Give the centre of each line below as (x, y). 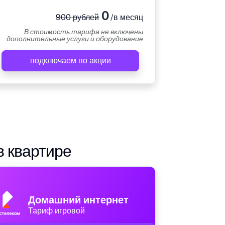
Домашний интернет (78, 200)
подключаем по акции (70, 61)
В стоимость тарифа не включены (84, 32)
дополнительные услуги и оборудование (75, 39)
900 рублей (78, 18)
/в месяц (126, 18)
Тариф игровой (57, 211)
